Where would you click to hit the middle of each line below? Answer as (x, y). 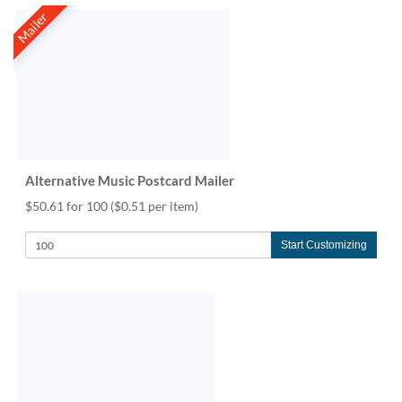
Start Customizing (324, 245)
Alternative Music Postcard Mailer (130, 180)
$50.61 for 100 (68, 206)
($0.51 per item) (154, 206)
